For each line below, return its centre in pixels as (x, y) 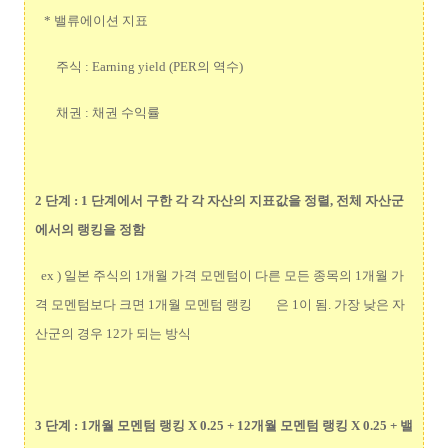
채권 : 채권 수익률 (97, 112)
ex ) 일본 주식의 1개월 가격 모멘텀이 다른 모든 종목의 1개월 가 (219, 275)
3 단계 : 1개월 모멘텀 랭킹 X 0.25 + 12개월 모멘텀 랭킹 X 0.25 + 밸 (224, 425)
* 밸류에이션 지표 (91, 20)
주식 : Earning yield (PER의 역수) (139, 66)
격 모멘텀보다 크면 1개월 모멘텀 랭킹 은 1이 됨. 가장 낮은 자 (220, 304)
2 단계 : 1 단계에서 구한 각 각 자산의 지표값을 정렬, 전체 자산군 (219, 201)
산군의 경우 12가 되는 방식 (113, 333)
